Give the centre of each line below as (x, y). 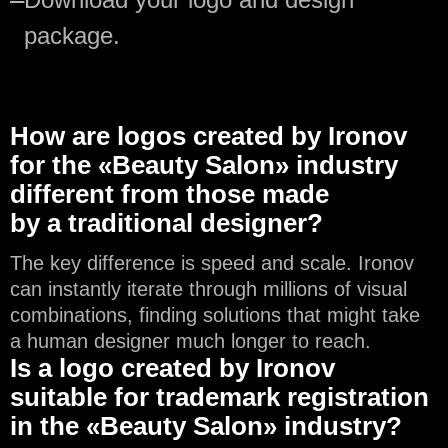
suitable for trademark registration (219, 396)
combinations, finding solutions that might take (215, 314)
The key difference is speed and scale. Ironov (212, 262)
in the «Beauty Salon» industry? (206, 425)
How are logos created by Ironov (208, 135)
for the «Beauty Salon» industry (204, 164)
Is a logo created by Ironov (172, 367)
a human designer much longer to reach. (190, 340)
